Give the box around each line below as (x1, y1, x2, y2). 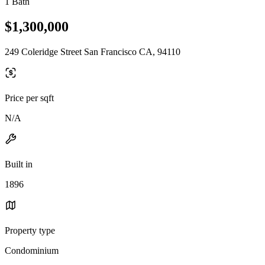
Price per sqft (5, 92, 54, 103)
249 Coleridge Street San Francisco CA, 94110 (5, 46, 180, 57)
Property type (5, 225, 55, 235)
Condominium (5, 245, 59, 256)
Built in (5, 159, 33, 169)
